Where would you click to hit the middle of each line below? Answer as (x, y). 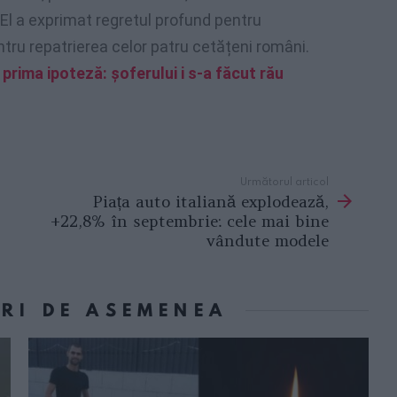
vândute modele (268, 241)
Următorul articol (284, 180)
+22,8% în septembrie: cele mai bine (190, 222)
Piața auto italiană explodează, (210, 202)
